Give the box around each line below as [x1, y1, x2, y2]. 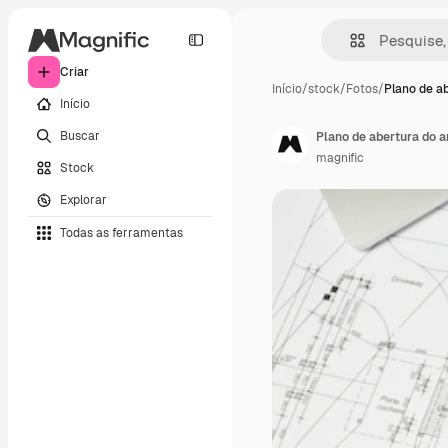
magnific [316, 150, 364, 166]
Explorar [60, 191, 107, 208]
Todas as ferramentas [60, 224, 183, 241]
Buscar [60, 127, 100, 144]
